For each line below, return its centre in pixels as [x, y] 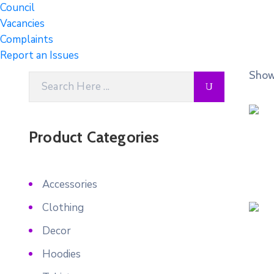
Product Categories [94, 137]
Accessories [70, 184]
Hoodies [61, 254]
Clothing [63, 208]
